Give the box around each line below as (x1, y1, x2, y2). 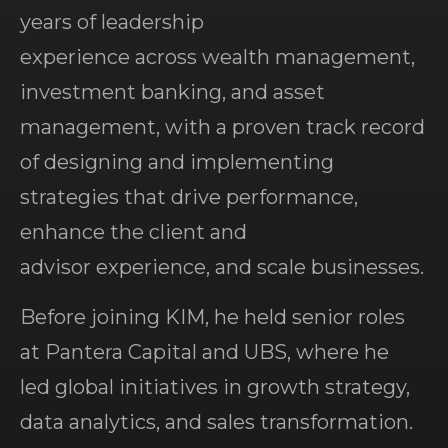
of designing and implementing (20, 150, 334, 174)
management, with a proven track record (20, 115, 425, 139)
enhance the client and (20, 220, 247, 244)
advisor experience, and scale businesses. (20, 255, 424, 279)
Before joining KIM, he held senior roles (20, 305, 405, 329)
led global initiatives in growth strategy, (20, 375, 410, 399)
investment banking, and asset (20, 80, 325, 104)
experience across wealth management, (20, 45, 415, 69)
